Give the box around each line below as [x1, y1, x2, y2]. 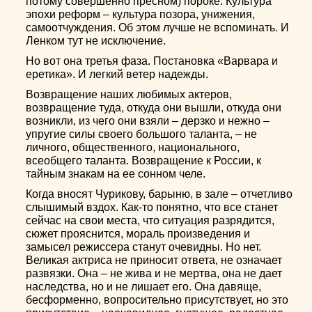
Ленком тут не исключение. [26, 35, 166, 47]
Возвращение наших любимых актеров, [26, 88, 233, 100]
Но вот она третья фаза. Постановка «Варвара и [26, 55, 279, 67]
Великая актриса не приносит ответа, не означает [26, 254, 283, 266]
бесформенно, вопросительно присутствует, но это [26, 294, 289, 306]
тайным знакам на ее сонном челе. [26, 168, 206, 180]
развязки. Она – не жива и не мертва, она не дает [26, 267, 283, 279]
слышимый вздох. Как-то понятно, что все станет [26, 201, 279, 213]
